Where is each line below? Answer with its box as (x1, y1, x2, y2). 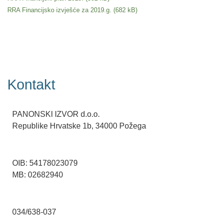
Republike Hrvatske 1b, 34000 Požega (12, 122, 146, 131)
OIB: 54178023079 (12, 159, 78, 168)
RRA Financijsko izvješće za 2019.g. (7, 6, 111, 14)
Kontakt (7, 77, 55, 93)
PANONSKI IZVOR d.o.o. (12, 110, 100, 119)
